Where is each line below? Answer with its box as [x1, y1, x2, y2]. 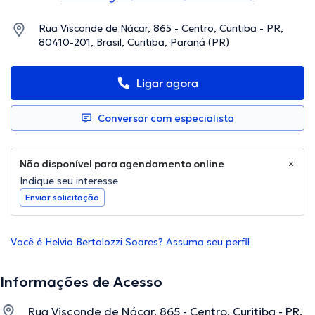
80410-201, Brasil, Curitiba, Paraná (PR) [39, 36, 229, 49]
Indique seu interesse [20, 174, 118, 188]
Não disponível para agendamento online [20, 157, 224, 171]
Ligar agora [136, 76, 198, 91]
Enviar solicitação [25, 192, 99, 203]
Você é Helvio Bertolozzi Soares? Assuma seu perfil [11, 236, 250, 249]
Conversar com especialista [98, 112, 234, 125]
